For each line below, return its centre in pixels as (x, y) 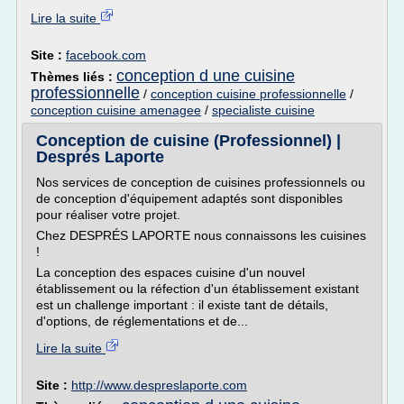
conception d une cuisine (206, 76)
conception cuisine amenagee (116, 110)
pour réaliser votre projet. (108, 215)
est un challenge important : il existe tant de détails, (182, 305)
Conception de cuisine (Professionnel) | (188, 141)
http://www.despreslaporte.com (159, 385)
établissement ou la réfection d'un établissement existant (197, 289)
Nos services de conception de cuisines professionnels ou (201, 182)
